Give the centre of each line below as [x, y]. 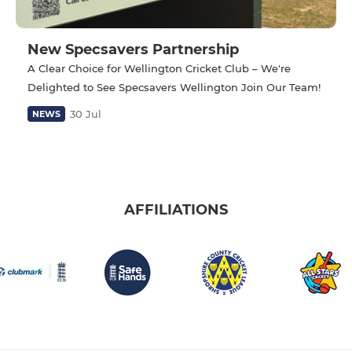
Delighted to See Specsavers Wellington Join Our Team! [174, 87]
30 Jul [86, 114]
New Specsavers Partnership [133, 49]
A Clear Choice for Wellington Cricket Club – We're [159, 68]
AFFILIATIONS [176, 210]
